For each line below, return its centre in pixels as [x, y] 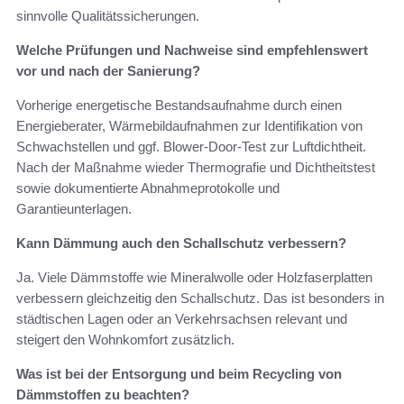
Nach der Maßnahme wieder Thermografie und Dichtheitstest [196, 168]
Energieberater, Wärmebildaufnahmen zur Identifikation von [189, 126]
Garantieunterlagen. [74, 209]
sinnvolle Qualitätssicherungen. [108, 16]
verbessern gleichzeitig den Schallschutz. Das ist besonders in [200, 298]
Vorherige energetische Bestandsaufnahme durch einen [179, 106]
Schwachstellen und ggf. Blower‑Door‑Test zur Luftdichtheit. [191, 147]
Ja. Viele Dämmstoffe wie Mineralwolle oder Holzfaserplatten [194, 278]
